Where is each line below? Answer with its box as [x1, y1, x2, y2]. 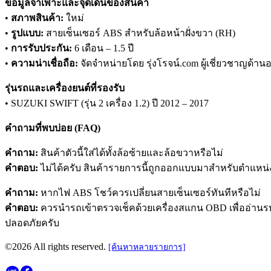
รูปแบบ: [11, 28, 44, 39]
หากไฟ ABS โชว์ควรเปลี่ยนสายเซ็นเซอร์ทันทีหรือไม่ [38, 188, 261, 198]
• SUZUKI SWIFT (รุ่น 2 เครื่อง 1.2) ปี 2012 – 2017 [5, 98, 209, 109]
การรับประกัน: [11, 43, 72, 54]
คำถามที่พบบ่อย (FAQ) [5, 123, 100, 134]
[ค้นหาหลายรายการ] [108, 243, 186, 252]
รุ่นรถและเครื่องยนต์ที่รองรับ [5, 83, 125, 94]
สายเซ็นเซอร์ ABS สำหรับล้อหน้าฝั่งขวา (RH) [44, 28, 235, 39]
